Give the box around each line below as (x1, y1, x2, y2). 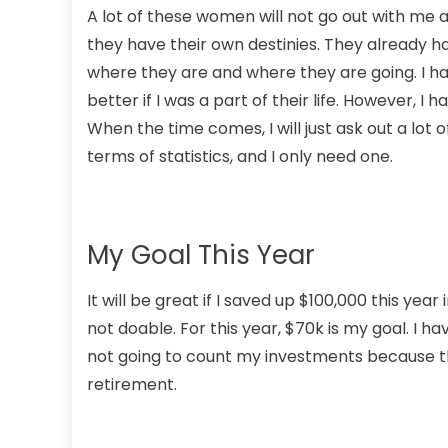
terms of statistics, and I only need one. (87, 145, 393, 168)
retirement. (87, 373, 177, 396)
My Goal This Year (87, 237, 315, 273)
